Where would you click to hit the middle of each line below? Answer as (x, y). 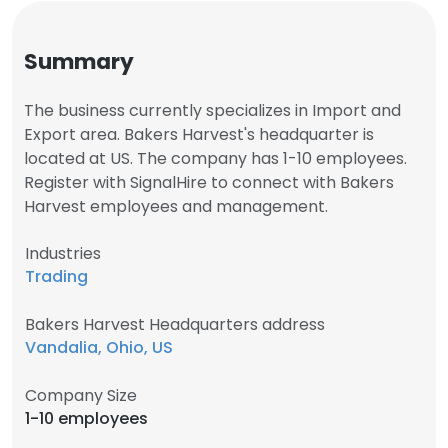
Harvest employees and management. (176, 206)
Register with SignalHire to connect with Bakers (209, 182)
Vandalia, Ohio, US (99, 347)
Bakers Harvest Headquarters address (175, 324)
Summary (79, 61)
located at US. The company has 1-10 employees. (215, 158)
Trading (56, 276)
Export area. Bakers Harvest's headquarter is (199, 134)
